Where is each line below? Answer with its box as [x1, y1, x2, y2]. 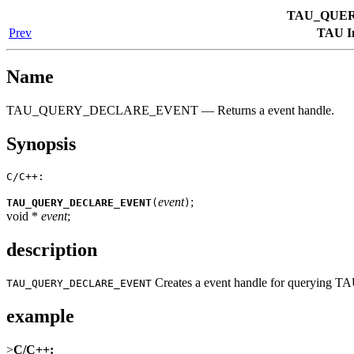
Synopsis [6, 133, 76, 154]
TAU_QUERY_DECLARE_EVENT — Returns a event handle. [6, 103, 334, 117]
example [6, 306, 74, 327]
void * [6, 209, 41, 223]
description [6, 239, 97, 260]
